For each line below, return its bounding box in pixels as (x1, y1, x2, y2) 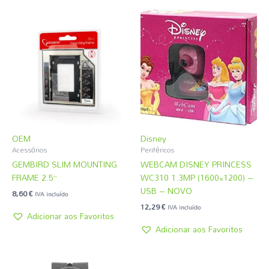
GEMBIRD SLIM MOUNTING (12, 156, 117, 172)
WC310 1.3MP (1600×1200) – (141, 169, 253, 186)
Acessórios (12, 143, 47, 157)
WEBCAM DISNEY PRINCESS (141, 156, 252, 172)
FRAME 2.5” (12, 169, 57, 186)
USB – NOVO (141, 182, 192, 199)
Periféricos (141, 143, 174, 157)
